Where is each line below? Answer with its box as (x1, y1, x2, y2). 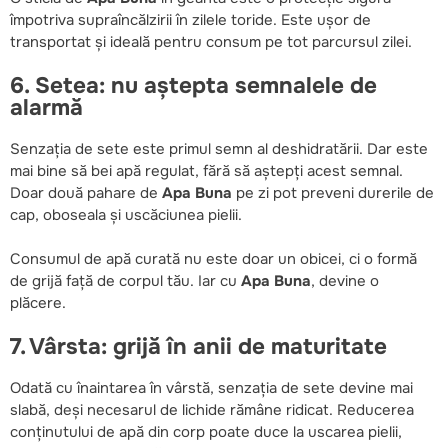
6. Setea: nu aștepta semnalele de (10, 71, 377, 101)
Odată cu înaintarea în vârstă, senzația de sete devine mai (10, 377, 413, 398)
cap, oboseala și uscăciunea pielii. (10, 204, 242, 225)
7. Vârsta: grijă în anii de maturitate (10, 331, 387, 361)
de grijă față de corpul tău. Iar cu (10, 270, 241, 291)
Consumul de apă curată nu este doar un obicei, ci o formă (10, 248, 417, 269)
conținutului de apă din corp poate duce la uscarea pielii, (10, 421, 402, 442)
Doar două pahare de (10, 182, 162, 203)
